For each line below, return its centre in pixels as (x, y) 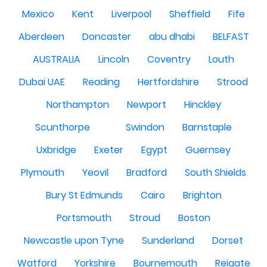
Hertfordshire (168, 82)
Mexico (38, 14)
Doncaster (106, 37)
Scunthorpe (63, 127)
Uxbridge (56, 150)
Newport (146, 105)
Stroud (145, 218)
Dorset (228, 240)
